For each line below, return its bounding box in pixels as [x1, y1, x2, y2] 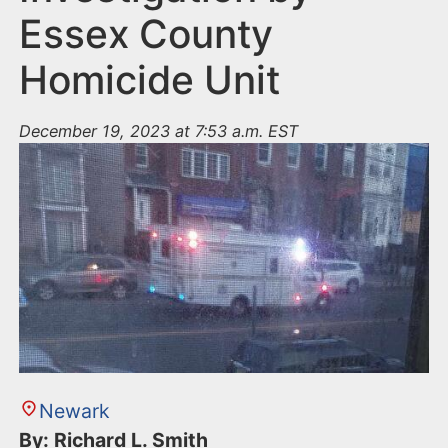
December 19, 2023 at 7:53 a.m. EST [19, 121, 299, 142]
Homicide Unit [19, 56, 281, 104]
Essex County [19, 10, 274, 58]
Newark [38, 399, 110, 424]
